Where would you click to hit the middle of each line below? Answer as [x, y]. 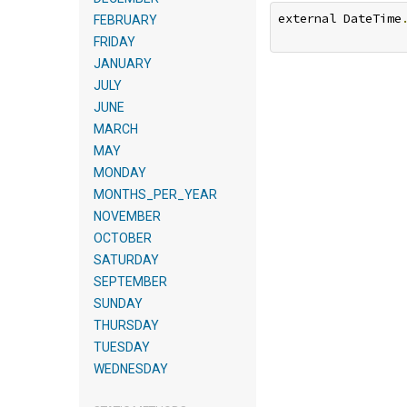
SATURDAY [126, 260]
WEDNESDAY [131, 369]
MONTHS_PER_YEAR [155, 194]
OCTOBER [123, 238]
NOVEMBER [127, 216]
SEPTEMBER [130, 282]
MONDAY [120, 173]
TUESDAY [122, 347]
